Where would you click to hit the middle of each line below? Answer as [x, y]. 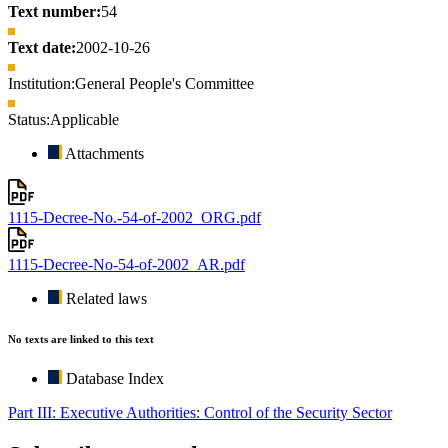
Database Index [115, 379]
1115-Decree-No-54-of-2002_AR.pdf [126, 265]
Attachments [104, 154]
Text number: [54, 12]
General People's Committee [164, 84]
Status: [29, 120]
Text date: [42, 48]
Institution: [41, 84]
